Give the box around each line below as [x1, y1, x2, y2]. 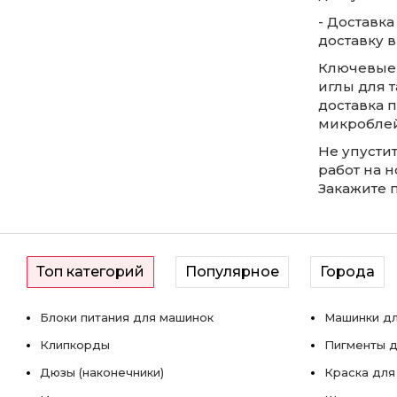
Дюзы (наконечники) [40, 365, 164, 379]
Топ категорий [36, 263, 144, 280]
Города [320, 263, 375, 280]
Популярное [185, 263, 279, 280]
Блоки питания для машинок [40, 310, 214, 324]
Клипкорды [40, 338, 110, 352]
